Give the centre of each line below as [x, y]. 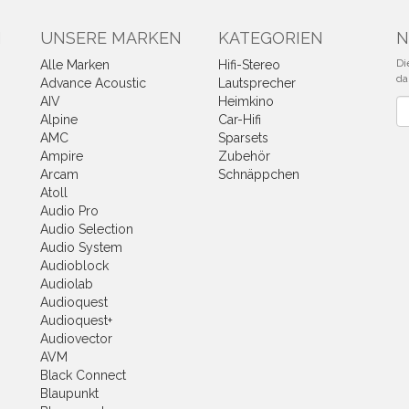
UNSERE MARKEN [111, 38]
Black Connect [83, 375]
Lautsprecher [257, 83]
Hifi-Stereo [249, 65]
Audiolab [67, 284]
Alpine [59, 120]
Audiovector [76, 339]
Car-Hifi [240, 120]
